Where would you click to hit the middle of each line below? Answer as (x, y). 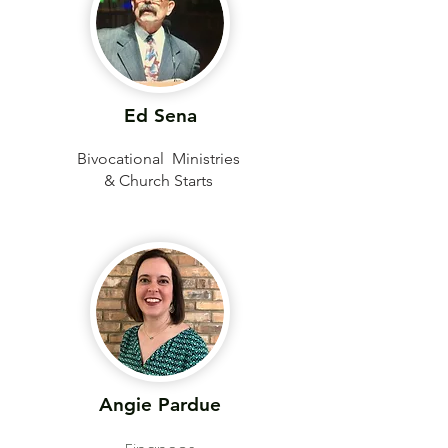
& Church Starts (160, 180)
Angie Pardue (160, 404)
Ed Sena (160, 115)
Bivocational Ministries (160, 158)
